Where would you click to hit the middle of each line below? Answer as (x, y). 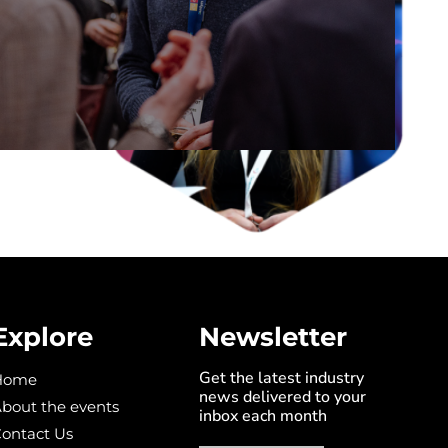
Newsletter (272, 336)
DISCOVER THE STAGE (197, 15)
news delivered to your (282, 396)
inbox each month (262, 415)
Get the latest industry (281, 377)
